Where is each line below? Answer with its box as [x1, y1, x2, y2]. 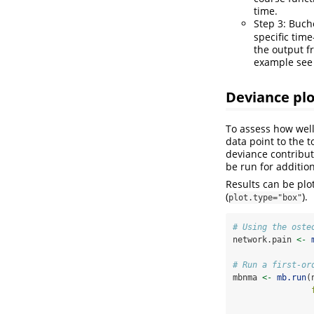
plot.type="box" [228, 192, 302, 203]
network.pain [233, 234, 296, 245]
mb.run [277, 272, 306, 282]
